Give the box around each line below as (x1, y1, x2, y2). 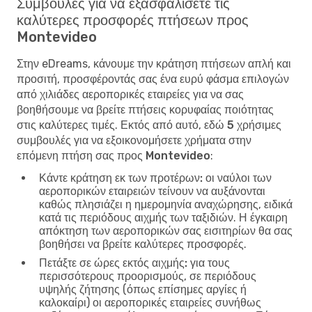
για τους (187, 256, 230, 270)
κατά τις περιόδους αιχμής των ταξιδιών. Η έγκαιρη (39, 210, 288, 224)
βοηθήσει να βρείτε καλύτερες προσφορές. (39, 237, 247, 251)
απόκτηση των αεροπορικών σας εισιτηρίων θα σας (39, 224, 292, 237)
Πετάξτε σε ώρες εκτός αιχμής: (39, 256, 187, 270)
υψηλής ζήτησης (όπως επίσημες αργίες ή (39, 282, 247, 296)
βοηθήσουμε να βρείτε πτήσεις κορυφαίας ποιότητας (17, 102, 274, 116)
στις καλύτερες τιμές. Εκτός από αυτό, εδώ (17, 118, 227, 132)
